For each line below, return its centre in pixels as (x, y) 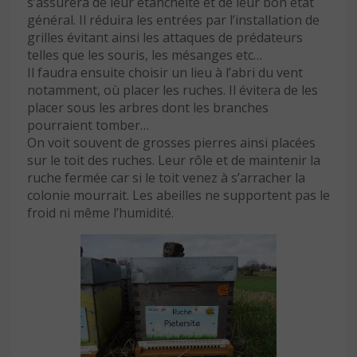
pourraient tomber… (88, 125)
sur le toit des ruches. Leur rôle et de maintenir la (174, 160)
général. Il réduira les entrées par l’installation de (173, 20)
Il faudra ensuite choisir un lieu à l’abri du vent (165, 72)
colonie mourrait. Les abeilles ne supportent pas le (178, 195)
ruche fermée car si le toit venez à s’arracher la (166, 177)
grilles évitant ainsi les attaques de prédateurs (165, 37)
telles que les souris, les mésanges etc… (145, 55)
